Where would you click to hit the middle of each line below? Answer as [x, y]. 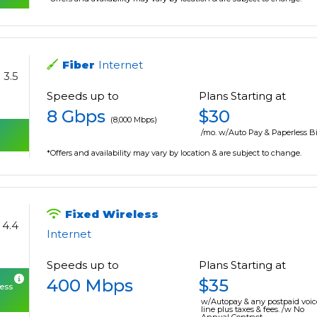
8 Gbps [76, 117]
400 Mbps [90, 286]
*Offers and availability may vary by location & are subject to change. [174, 153]
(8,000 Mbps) [134, 120]
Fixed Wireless [112, 214]
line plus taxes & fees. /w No [253, 310]
